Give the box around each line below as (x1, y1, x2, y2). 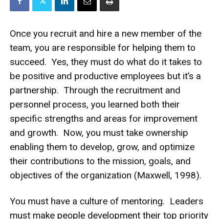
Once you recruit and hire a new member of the (10, 27, 201, 39)
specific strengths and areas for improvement (10, 112, 197, 124)
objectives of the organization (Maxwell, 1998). (10, 169, 201, 181)
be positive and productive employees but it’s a (10, 70, 201, 82)
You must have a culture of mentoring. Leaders (10, 195, 203, 207)
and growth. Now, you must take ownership (10, 127, 188, 138)
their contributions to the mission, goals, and (10, 155, 191, 167)
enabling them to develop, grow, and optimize (10, 141, 195, 153)
